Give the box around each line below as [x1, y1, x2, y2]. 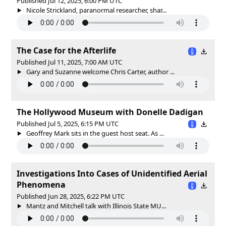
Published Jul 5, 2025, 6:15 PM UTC [17, 119, 119, 128]
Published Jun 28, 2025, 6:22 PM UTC [17, 191, 125, 201]
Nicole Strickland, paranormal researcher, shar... [24, 5, 166, 15]
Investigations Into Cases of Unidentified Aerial [17, 167, 207, 179]
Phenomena [17, 179, 66, 190]
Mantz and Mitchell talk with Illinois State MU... [24, 201, 166, 210]
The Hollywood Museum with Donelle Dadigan [17, 106, 203, 118]
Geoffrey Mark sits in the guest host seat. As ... [24, 128, 164, 138]
